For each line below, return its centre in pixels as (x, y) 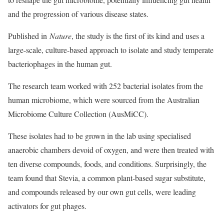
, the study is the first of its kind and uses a (138, 36)
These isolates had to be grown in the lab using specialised (99, 136)
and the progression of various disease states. (78, 14)
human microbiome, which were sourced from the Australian (104, 100)
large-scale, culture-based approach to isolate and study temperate (111, 50)
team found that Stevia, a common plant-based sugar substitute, (107, 178)
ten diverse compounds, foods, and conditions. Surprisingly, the (107, 164)
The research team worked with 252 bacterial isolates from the (105, 86)
